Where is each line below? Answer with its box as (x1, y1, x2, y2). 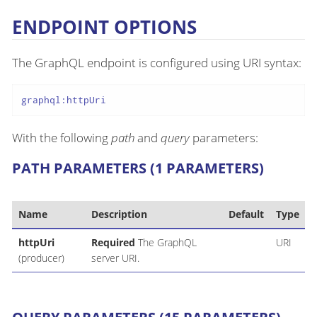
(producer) (18, 250, 64, 265)
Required (91, 235, 135, 249)
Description (91, 207, 147, 221)
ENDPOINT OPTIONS (12, 15, 197, 40)
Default (228, 207, 264, 221)
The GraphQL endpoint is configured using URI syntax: (12, 54, 301, 71)
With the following (12, 129, 111, 146)
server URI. (91, 250, 139, 265)
